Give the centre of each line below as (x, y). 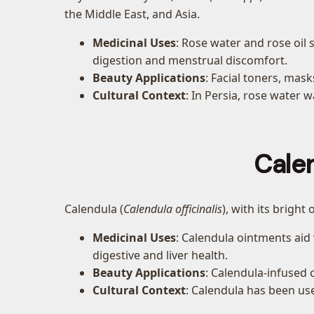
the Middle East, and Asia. (132, 14)
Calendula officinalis (173, 209)
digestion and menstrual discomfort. (190, 61)
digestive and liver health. (160, 255)
